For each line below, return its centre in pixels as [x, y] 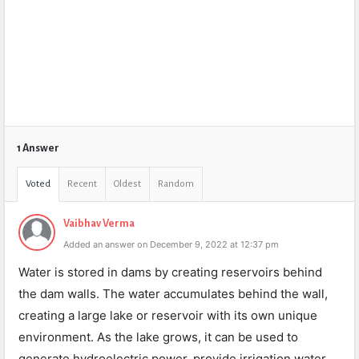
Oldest [127, 184]
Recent [82, 184]
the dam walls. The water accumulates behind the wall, [173, 294]
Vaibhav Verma [99, 224]
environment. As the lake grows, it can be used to [158, 337]
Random [176, 184]
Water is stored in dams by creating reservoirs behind [170, 272]
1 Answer [38, 148]
